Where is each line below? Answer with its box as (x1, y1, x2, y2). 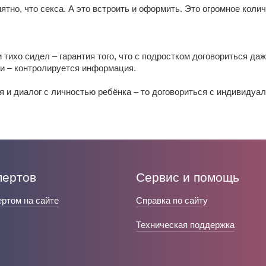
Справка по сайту (135, 195, 208, 205)
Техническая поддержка (135, 220, 235, 230)
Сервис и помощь (135, 170, 239, 184)
